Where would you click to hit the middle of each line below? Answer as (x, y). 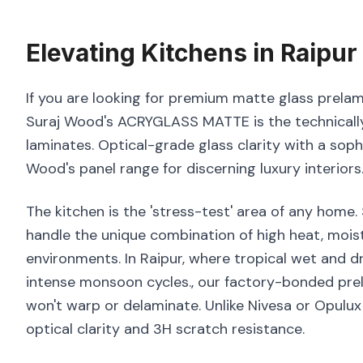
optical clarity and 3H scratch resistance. (165, 329)
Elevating (83, 53)
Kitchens (194, 53)
